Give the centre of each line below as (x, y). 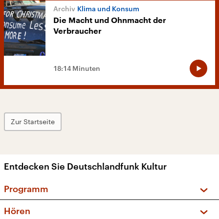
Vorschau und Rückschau (81, 207)
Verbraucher (77, 32)
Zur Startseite (33, 122)
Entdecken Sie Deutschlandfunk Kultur (85, 166)
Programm (26, 189)
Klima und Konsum (108, 9)
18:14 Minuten (77, 68)
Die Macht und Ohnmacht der (110, 21)
